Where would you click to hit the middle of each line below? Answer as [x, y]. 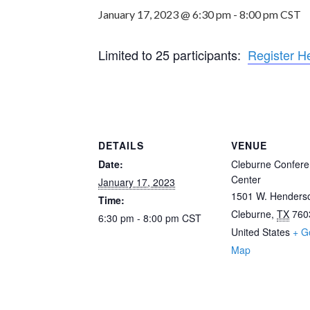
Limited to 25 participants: [173, 55]
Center [246, 179]
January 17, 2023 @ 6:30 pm [165, 14]
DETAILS [121, 145]
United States [261, 232]
